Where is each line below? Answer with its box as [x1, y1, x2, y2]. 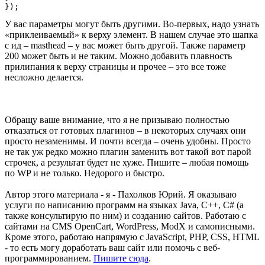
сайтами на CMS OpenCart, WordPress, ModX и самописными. [5, 221, 255, 231]
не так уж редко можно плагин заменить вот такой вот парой [5, 146, 251, 157]
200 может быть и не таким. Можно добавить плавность [5, 50, 232, 61]
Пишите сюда [93, 253, 148, 263]
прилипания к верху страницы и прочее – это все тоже [5, 61, 226, 72]
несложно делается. [5, 72, 83, 82]
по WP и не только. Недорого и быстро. [5, 167, 164, 178]
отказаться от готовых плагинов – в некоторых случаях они [5, 125, 246, 135]
